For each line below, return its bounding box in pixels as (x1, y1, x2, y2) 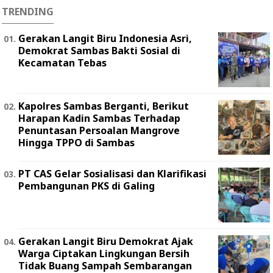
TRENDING (2, 5, 54, 19)
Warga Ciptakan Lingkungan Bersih (18, 247, 190, 261)
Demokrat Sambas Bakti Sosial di (18, 44, 180, 58)
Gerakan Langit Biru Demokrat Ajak (18, 235, 193, 249)
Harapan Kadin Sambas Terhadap (18, 112, 180, 126)
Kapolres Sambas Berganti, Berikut (18, 99, 189, 113)
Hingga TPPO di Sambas (18, 136, 135, 150)
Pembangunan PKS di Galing (18, 179, 155, 193)
